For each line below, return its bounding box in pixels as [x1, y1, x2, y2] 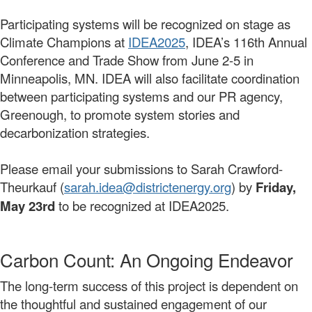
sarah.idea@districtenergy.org [64, 178, 231, 196]
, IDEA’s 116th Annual [185, 33, 307, 52]
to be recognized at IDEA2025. [55, 196, 229, 215]
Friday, [256, 178, 296, 197]
